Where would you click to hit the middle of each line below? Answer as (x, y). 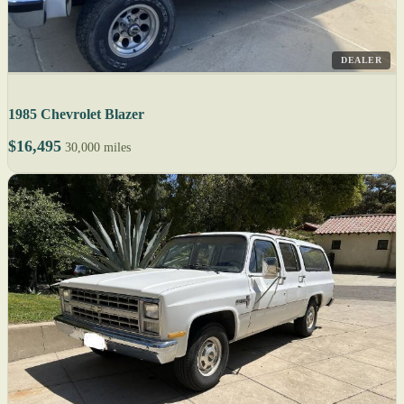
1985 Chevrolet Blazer (76, 114)
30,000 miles (98, 147)
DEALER (361, 60)
